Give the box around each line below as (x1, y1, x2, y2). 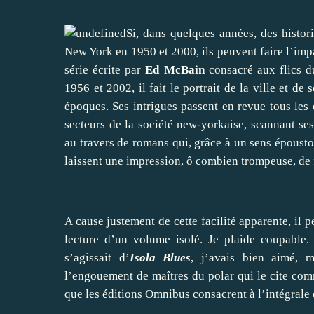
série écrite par (64, 62, 146, 76)
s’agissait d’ (64, 250, 130, 264)
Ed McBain (145, 62, 205, 76)
